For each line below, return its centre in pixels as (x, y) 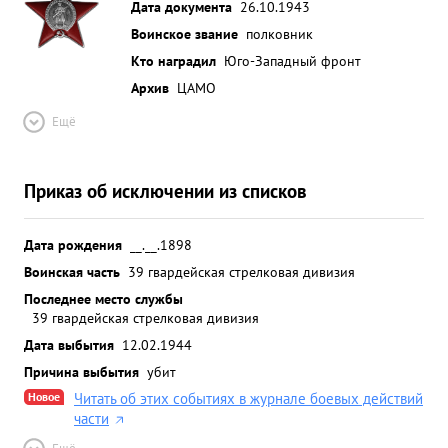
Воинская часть (72, 271)
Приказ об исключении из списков (165, 190)
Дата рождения (73, 244)
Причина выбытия (81, 371)
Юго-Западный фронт (292, 60)
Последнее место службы (103, 298)
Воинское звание (184, 33)
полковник (279, 33)
